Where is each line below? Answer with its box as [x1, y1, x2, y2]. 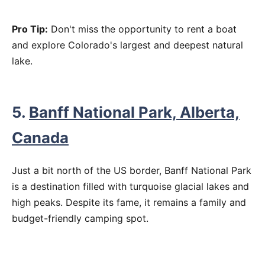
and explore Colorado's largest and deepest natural [12, 38, 243, 51]
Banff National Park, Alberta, [29, 102, 240, 121]
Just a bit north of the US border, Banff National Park [12, 164, 251, 177]
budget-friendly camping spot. [12, 212, 148, 225]
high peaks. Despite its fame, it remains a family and [12, 196, 246, 209]
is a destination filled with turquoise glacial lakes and [12, 180, 249, 193]
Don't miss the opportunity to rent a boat [48, 22, 237, 35]
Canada [12, 128, 69, 147]
